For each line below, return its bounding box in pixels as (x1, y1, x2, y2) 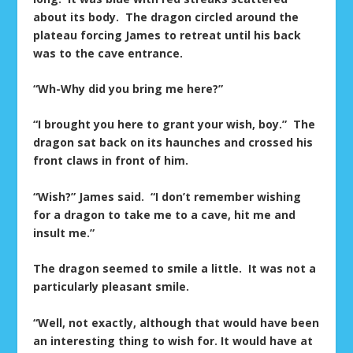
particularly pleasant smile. (33, 279, 190, 295)
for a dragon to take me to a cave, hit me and (33, 206, 296, 222)
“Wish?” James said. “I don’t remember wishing (33, 188, 302, 204)
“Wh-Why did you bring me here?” (33, 81, 224, 97)
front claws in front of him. (33, 153, 189, 169)
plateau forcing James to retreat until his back (33, 27, 302, 43)
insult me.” (33, 225, 95, 240)
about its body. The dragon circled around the (33, 9, 299, 24)
